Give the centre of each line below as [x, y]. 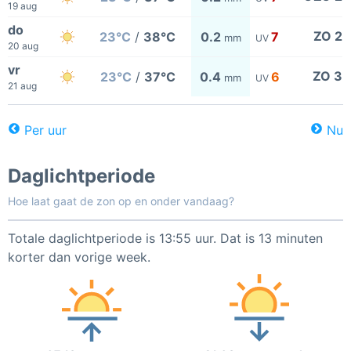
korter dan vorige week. [79, 257]
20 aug [23, 46]
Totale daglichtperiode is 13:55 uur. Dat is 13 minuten [165, 238]
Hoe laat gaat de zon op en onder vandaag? [121, 201]
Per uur [45, 130]
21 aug [22, 86]
